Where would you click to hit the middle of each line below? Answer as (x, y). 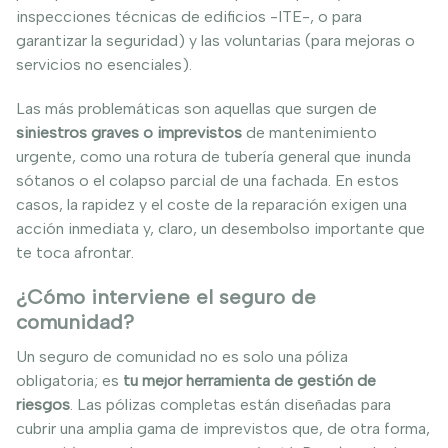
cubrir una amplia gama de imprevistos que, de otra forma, (223, 428)
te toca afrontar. (75, 252)
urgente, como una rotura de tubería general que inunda (213, 156)
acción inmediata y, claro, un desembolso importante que (220, 228)
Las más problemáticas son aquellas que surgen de (196, 108)
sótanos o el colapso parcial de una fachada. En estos (207, 180)
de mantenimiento (309, 132)
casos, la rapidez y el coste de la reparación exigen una (211, 204)
